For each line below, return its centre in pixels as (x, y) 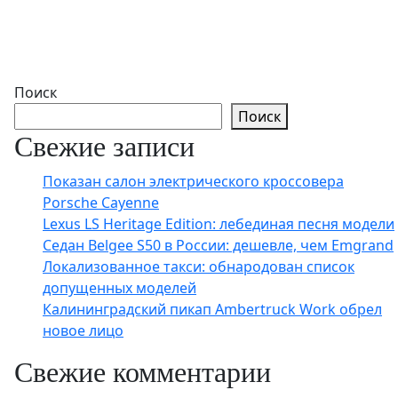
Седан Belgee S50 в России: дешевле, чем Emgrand (218, 245)
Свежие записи (104, 147)
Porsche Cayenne (101, 203)
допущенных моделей (119, 288)
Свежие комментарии (143, 372)
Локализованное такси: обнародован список (199, 267)
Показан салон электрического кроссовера (193, 181)
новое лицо (83, 330)
